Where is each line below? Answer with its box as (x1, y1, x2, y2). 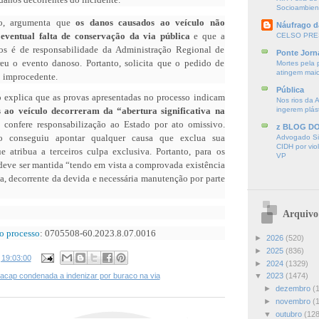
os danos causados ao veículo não (75, 16, 225, 28)
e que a (189, 30, 225, 41)
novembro (275, 296, 313, 305)
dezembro (275, 284, 313, 293)
